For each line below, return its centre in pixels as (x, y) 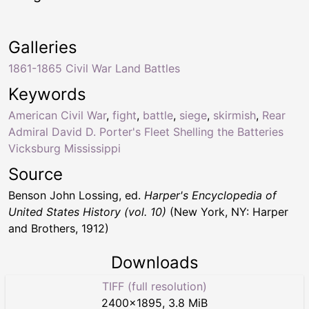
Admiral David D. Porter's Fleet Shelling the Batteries (146, 132)
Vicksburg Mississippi (64, 149)
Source (36, 175)
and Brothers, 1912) (59, 229)
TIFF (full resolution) (154, 287)
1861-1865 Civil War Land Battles (94, 69)
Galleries (43, 48)
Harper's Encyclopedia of (210, 196)
